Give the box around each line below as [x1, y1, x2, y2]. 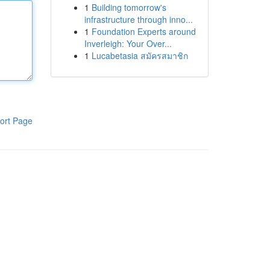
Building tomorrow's [91, 1, 166, 13]
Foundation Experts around [91, 25, 196, 37]
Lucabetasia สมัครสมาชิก [91, 49, 188, 61]
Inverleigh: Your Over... [84, 37, 172, 49]
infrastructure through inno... [84, 13, 193, 25]
